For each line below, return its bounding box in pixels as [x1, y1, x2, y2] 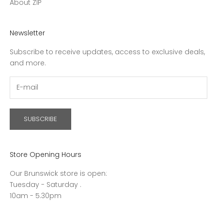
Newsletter [10, 28, 45, 38]
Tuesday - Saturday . [10, 179, 81, 189]
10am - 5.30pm [10, 190, 62, 201]
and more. [10, 58, 46, 68]
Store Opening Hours [10, 149, 81, 159]
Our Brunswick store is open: [10, 168, 107, 178]
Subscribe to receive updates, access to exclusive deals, [10, 46, 205, 57]
